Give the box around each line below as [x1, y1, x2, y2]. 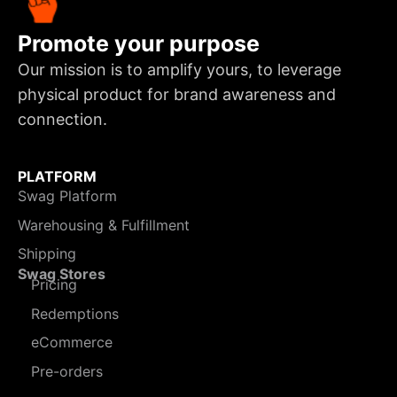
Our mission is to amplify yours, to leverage [18, 60, 341, 79]
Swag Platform [18, 187, 117, 205]
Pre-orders [31, 362, 103, 380]
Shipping [18, 245, 76, 263]
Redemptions [31, 304, 119, 323]
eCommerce [31, 333, 113, 352]
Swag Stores [18, 265, 105, 284]
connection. [18, 110, 107, 128]
